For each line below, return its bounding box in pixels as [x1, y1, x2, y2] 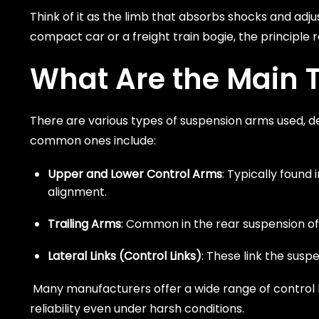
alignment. [48, 184, 107, 201]
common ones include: [30, 132, 156, 150]
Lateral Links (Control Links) [48, 248, 202, 265]
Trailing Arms [48, 216, 121, 233]
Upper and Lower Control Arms [48, 166, 222, 183]
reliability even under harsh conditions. [30, 300, 244, 318]
